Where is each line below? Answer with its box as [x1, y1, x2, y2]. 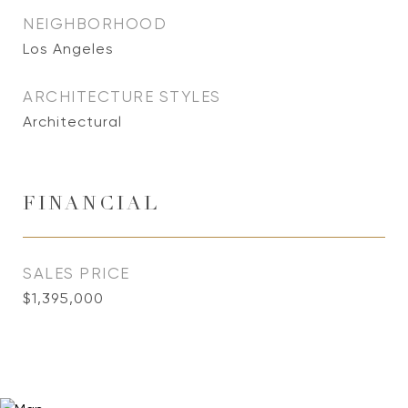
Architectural [23, 113, 122, 130]
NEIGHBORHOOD [23, 15, 167, 33]
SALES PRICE [23, 264, 130, 282]
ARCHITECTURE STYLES [23, 87, 221, 106]
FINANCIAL [23, 196, 159, 215]
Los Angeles [23, 40, 114, 57]
